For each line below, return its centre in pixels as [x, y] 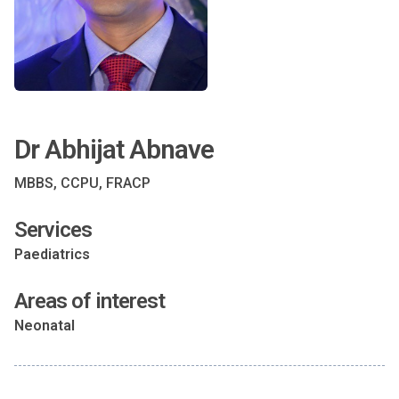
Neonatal [45, 326]
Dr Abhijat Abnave [114, 149]
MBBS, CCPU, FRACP [82, 183]
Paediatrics [52, 254]
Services [53, 230]
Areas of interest [90, 301]
